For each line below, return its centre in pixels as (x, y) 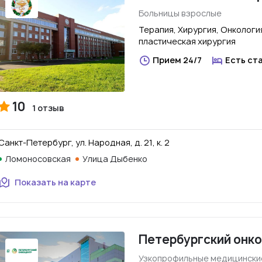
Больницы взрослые (180, 13)
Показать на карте (55, 182)
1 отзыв (48, 108)
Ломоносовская (38, 159)
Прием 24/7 (177, 60)
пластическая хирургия (187, 41)
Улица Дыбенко (115, 159)
